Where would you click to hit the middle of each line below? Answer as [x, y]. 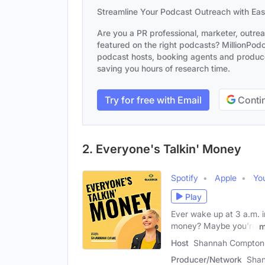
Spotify [185, 178]
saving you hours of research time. [164, 68]
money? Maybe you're [214, 226]
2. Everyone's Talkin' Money [162, 149]
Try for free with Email [153, 100]
